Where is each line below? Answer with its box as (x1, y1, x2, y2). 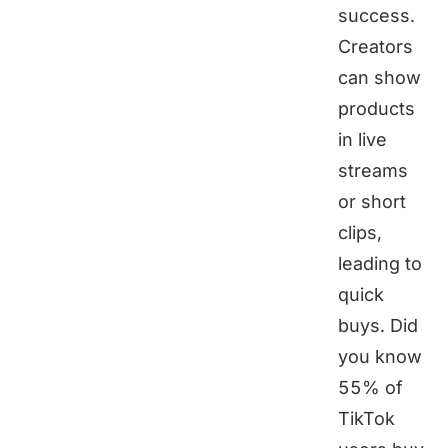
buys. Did (338, 315, 418, 337)
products (338, 98, 415, 120)
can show (338, 67, 421, 89)
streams (338, 160, 408, 182)
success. (338, 5, 415, 27)
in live (338, 129, 387, 151)
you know (338, 346, 422, 368)
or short (338, 191, 406, 213)
